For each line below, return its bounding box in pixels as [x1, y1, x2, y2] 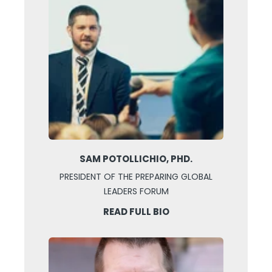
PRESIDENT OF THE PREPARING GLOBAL [59, 171, 212, 183]
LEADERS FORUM [103, 185, 169, 198]
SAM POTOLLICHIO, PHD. [80, 152, 192, 166]
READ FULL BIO [103, 205, 169, 219]
